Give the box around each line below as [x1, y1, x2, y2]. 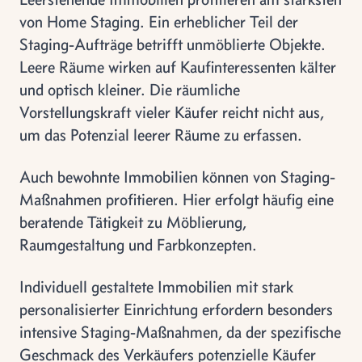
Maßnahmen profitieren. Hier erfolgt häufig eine [19, 188, 334, 209]
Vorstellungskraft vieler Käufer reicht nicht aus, [19, 101, 324, 122]
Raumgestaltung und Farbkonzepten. [19, 234, 257, 255]
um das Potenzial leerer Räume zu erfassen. [19, 124, 302, 145]
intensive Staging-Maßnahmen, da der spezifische [19, 321, 341, 342]
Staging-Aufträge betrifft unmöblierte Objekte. [19, 33, 326, 54]
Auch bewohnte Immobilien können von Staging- [19, 166, 335, 187]
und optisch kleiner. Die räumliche [19, 78, 240, 99]
